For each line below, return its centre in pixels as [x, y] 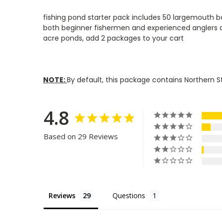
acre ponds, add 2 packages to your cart [113, 38]
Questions [129, 195]
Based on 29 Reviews [81, 136]
